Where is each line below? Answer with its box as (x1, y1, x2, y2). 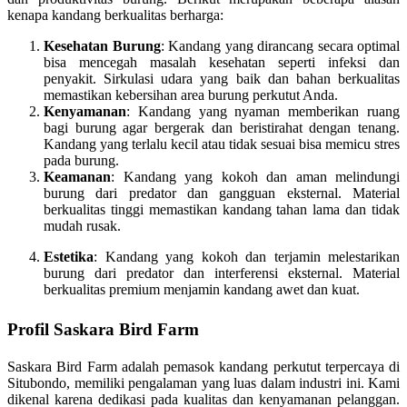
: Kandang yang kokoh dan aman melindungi (111, 168, 400, 184)
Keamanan (44, 168, 111, 184)
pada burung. (44, 152, 119, 168)
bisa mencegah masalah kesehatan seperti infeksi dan (44, 54, 400, 70)
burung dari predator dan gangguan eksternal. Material (44, 184, 400, 201)
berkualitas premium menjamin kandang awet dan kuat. (44, 281, 360, 297)
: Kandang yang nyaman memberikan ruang (126, 103, 400, 119)
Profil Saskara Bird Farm (7, 319, 199, 339)
